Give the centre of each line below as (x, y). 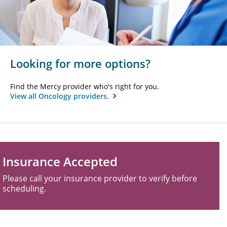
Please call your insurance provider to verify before (100, 178)
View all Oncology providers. (61, 96)
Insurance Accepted (60, 161)
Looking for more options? (80, 63)
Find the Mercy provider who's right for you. (85, 86)
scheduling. (24, 188)
